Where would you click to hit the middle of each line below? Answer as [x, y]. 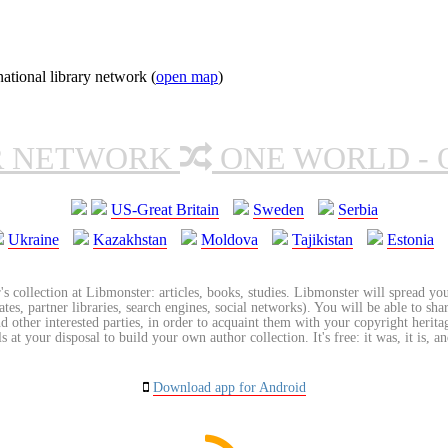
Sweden [278, 209]
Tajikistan [322, 239]
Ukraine [33, 239]
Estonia [410, 239]
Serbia [357, 209]
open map [187, 76]
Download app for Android [229, 387]
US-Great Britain [164, 209]
